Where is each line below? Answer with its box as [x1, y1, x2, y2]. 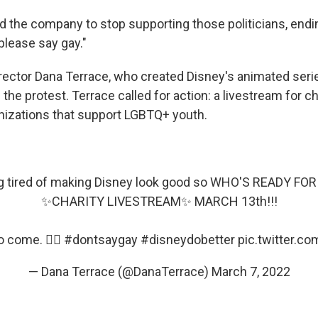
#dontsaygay [64, 232, 138, 247]
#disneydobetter [141, 232, 235, 247]
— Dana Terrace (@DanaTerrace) [28, 264, 212, 279]
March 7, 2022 [211, 264, 290, 279]
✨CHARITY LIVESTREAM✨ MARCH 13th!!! [40, 194, 278, 209]
